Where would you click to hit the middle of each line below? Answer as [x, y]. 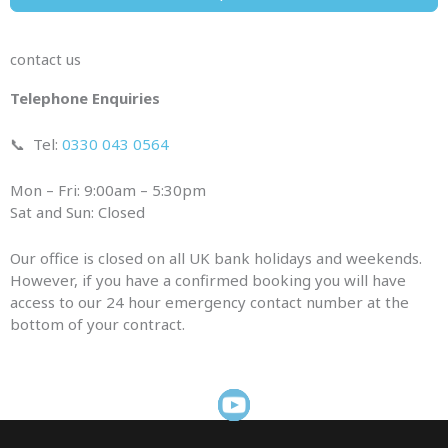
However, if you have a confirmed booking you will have [208, 279]
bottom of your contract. [97, 323]
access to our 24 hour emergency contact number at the [209, 301]
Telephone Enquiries [85, 97]
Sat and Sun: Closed [77, 211]
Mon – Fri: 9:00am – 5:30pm [108, 189]
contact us [45, 58]
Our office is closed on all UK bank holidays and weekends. [216, 257]
